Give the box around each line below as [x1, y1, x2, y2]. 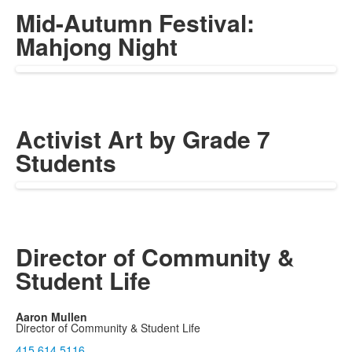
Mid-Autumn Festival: [16, 5, 255, 39]
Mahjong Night [16, 28, 178, 63]
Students [16, 145, 116, 179]
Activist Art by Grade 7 [16, 121, 270, 156]
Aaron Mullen [16, 308, 87, 324]
